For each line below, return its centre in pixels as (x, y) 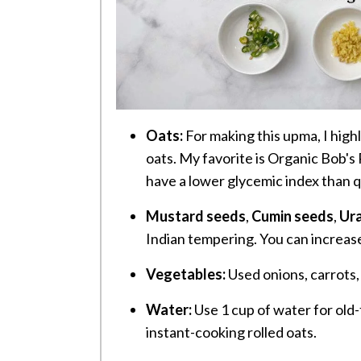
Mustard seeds (196, 216)
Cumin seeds (293, 216)
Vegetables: (186, 274)
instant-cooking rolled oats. (231, 332)
